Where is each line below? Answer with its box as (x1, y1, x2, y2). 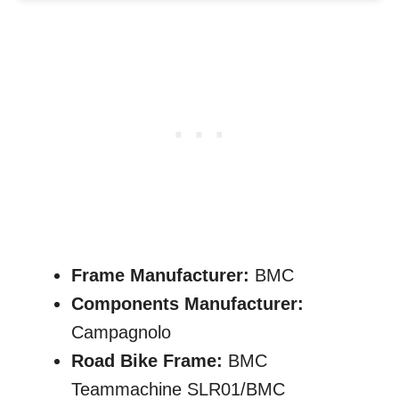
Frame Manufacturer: (71, 265, 249, 285)
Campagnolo (71, 322, 171, 342)
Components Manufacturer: (71, 294, 304, 313)
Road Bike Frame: (71, 351, 228, 370)
